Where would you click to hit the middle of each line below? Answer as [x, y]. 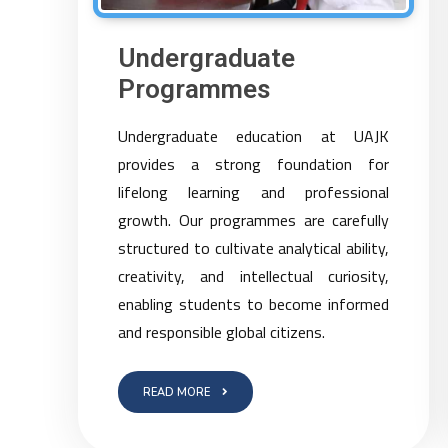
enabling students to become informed [254, 304]
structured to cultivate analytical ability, [254, 248]
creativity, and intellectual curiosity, [254, 276]
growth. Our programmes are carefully [254, 220]
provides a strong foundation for [254, 164]
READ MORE [177, 392]
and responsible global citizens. [222, 332]
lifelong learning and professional [254, 192]
